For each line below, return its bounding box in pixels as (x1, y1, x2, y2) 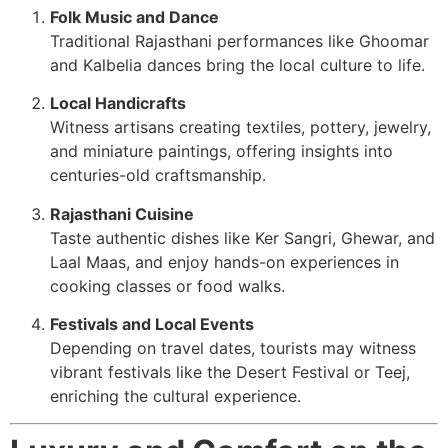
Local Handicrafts (50, 93, 186, 114)
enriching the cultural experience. (50, 386, 301, 407)
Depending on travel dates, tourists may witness (50, 338, 416, 359)
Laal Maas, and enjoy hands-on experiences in (50, 251, 399, 272)
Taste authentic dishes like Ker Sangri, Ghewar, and (50, 227, 435, 248)
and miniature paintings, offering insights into (50, 141, 393, 162)
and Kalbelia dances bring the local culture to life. (50, 55, 425, 76)
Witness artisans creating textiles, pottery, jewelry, (50, 117, 431, 138)
